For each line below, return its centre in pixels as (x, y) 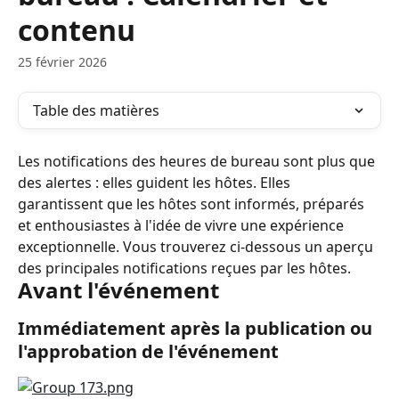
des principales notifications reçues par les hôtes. (184, 268)
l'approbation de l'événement (148, 351)
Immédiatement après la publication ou (197, 328)
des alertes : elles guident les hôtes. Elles (156, 183)
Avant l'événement (118, 290)
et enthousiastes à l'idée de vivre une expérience (183, 225)
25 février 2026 (62, 62)
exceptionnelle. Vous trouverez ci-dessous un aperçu (197, 247)
